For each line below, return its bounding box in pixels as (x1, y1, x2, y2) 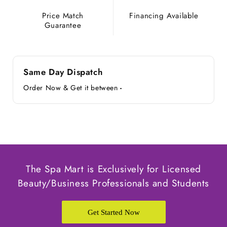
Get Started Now (87, 208, 140, 216)
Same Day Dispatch (23, 66, 103, 78)
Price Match (42, 10, 84, 21)
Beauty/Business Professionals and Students (17, 176, 210, 190)
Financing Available (129, 10, 199, 21)
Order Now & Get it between (23, 83, 121, 93)
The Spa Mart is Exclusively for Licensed (25, 162, 201, 176)
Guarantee (44, 20, 82, 31)
